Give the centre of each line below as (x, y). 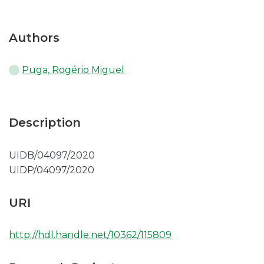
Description (45, 123)
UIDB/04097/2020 (52, 155)
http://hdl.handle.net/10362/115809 (90, 235)
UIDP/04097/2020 (52, 170)
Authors (34, 38)
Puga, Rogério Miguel (73, 70)
